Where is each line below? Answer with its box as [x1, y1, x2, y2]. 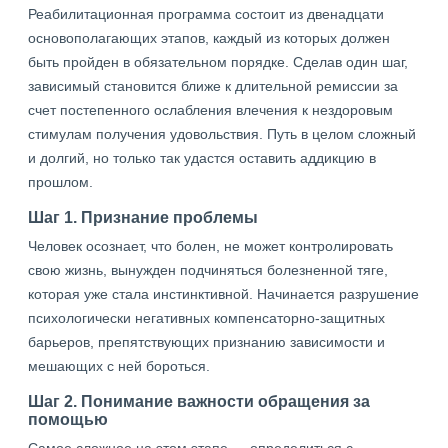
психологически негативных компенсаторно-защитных [28, 310, 385, 326]
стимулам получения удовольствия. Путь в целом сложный [28, 126, 416, 142]
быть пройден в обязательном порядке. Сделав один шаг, [28, 54, 408, 70]
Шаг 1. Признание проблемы [28, 208, 258, 226]
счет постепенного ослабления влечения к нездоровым [28, 102, 393, 118]
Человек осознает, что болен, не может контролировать [28, 238, 393, 254]
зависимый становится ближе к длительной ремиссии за [28, 78, 398, 94]
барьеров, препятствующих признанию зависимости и [28, 334, 385, 350]
